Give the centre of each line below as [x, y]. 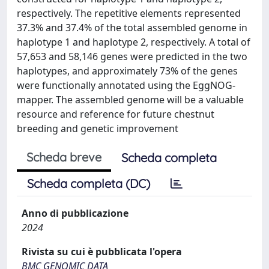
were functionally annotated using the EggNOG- [126, 85]
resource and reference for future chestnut [116, 114]
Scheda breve [64, 157]
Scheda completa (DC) [89, 183]
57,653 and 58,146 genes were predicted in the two [132, 56]
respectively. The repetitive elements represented [129, 13]
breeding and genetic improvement [98, 128]
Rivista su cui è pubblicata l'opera [102, 252]
